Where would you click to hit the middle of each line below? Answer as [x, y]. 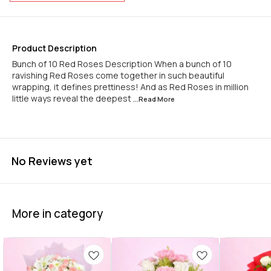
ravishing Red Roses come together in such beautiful [118, 75]
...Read [145, 99]
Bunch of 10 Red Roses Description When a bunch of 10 [122, 64]
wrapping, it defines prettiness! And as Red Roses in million [130, 87]
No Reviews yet [52, 161]
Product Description [54, 48]
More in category [57, 213]
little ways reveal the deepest [73, 98]
